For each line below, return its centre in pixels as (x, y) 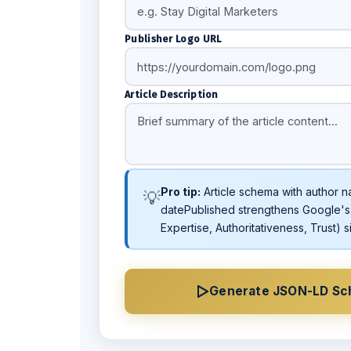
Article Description (172, 94)
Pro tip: (181, 191)
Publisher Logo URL (173, 39)
